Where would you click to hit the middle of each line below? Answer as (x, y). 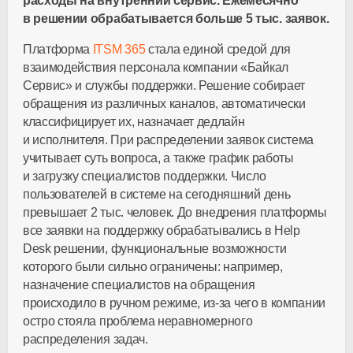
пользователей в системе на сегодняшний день (157, 194)
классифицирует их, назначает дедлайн (134, 122)
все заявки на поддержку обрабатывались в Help (162, 230)
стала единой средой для (218, 49)
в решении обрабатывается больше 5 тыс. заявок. (176, 19)
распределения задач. (85, 339)
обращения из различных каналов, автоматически (164, 104)
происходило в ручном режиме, (113, 303)
